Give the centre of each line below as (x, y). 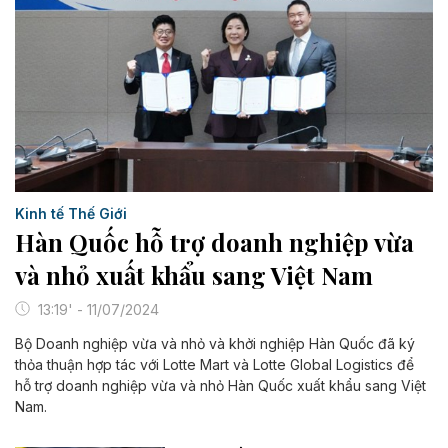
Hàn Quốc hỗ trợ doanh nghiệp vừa (214, 241)
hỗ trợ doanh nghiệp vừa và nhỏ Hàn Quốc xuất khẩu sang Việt (220, 385)
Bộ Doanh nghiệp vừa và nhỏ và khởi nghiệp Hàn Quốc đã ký (215, 343)
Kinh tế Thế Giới (71, 213)
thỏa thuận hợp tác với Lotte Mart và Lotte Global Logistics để (214, 364)
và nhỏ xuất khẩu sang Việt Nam (194, 274)
